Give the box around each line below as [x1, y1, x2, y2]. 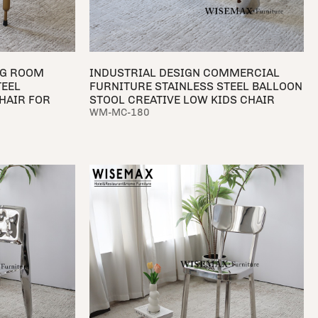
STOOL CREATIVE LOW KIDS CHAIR [89, 93, 275, 107]
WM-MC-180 [89, 106, 150, 119]
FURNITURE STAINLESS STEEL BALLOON [89, 79, 302, 94]
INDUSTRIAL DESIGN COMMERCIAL [89, 66, 280, 80]
